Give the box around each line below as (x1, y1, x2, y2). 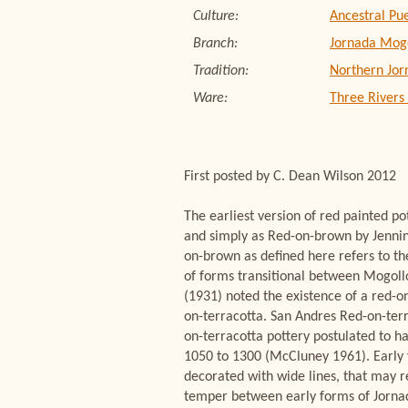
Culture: (193, 9, 239, 24)
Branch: (193, 36, 238, 51)
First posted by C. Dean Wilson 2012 (184, 169, 396, 184)
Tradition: (193, 64, 249, 78)
